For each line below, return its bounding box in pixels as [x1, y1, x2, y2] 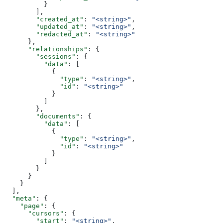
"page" [4, 202, 44, 210]
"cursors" [4, 210, 64, 218]
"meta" [4, 195, 36, 203]
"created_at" [4, 15, 84, 23]
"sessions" [4, 53, 76, 61]
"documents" [4, 112, 80, 120]
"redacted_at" [4, 30, 88, 38]
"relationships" [4, 45, 88, 53]
